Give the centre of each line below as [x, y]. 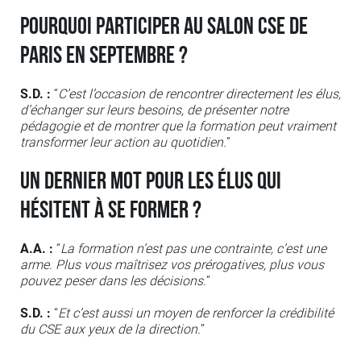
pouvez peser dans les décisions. [113, 281]
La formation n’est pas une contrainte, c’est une [193, 249]
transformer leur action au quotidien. [123, 143]
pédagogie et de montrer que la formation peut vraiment [178, 127]
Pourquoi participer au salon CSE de [164, 27]
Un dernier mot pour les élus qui [151, 182]
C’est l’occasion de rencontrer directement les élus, [199, 94]
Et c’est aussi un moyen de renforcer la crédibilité [196, 313]
